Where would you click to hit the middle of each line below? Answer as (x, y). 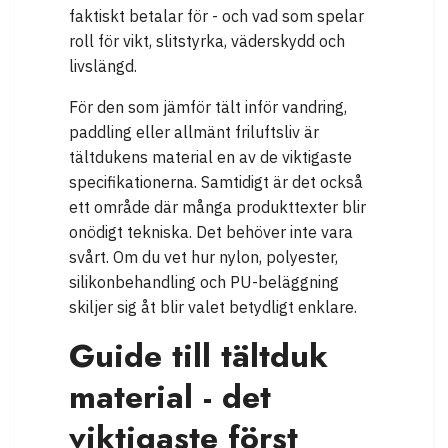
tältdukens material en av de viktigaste (210, 157)
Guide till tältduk (198, 356)
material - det (170, 397)
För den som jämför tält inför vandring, (208, 107)
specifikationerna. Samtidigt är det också (216, 182)
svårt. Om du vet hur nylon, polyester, (203, 257)
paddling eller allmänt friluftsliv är (194, 132)
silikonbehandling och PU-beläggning (204, 282)
